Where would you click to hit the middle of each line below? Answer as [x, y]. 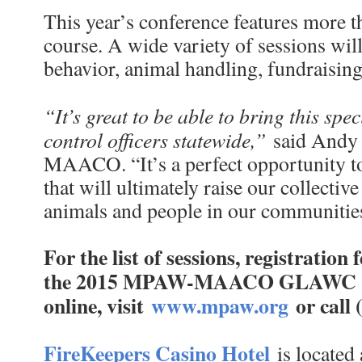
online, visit [97, 305]
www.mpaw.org [223, 305]
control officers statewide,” [155, 139]
